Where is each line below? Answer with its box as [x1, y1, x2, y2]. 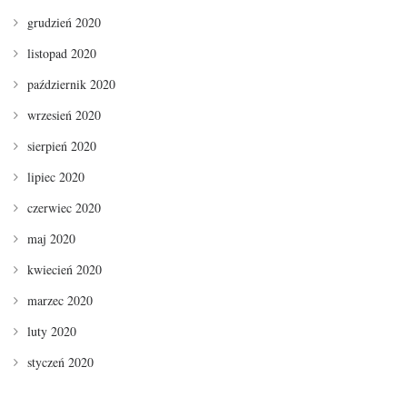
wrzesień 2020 [27, 106, 101, 124]
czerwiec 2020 [27, 199, 101, 217]
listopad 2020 [27, 45, 96, 63]
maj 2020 [27, 230, 75, 248]
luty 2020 [27, 323, 76, 341]
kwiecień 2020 [27, 261, 102, 279]
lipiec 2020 [27, 168, 84, 186]
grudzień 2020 [27, 14, 101, 32]
